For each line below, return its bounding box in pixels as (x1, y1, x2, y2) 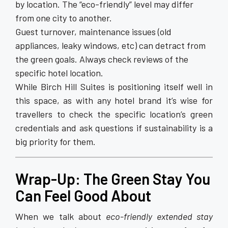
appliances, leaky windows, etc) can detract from (15, 39, 206, 51)
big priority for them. (15, 135, 96, 147)
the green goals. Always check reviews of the (15, 53, 188, 65)
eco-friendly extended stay (106, 210, 213, 222)
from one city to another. (15, 12, 112, 23)
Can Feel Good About (15, 186, 151, 205)
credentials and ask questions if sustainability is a (15, 122, 213, 133)
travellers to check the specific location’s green (15, 108, 213, 120)
